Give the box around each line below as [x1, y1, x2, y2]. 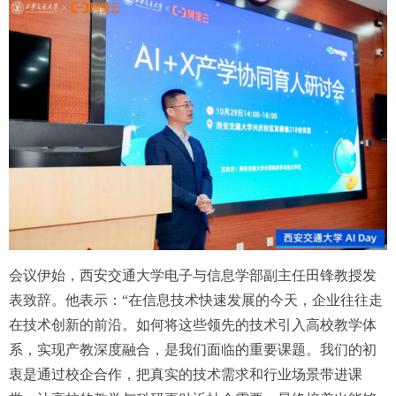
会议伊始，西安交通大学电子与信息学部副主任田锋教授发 [9, 268, 377, 284]
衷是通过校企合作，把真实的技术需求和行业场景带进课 [9, 367, 362, 383]
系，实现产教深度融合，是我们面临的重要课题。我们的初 [9, 342, 377, 358]
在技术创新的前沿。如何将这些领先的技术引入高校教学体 [9, 317, 377, 333]
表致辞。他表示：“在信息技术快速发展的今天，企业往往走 [9, 293, 383, 308]
